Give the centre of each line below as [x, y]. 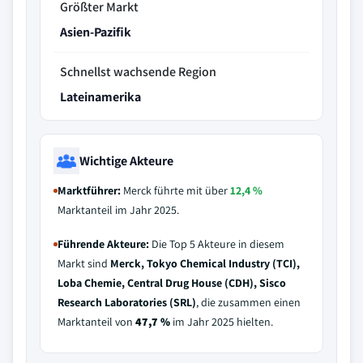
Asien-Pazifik [96, 32]
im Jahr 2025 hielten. [222, 322]
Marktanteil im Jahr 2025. [118, 210]
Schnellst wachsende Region [138, 72]
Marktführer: [89, 190]
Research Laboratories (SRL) [127, 302]
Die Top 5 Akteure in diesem [217, 244]
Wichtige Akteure [126, 160]
